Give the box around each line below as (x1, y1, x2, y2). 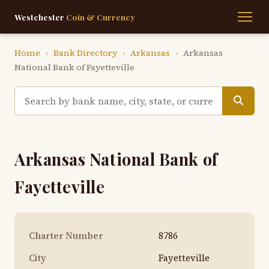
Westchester (14, 11, 66, 22)
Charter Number (29, 229, 103, 242)
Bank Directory (53, 47, 117, 59)
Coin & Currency (66, 11, 135, 22)
